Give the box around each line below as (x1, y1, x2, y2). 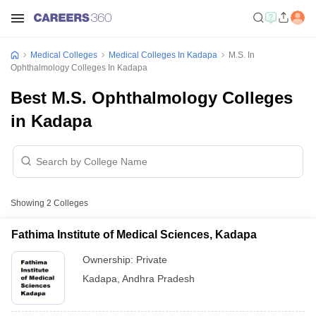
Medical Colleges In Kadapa (109, 50, 217, 60)
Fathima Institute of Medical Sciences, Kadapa (11, 229, 257, 241)
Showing (11, 198, 47, 208)
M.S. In (229, 50, 255, 60)
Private (136, 254, 167, 265)
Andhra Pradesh (122, 273, 195, 284)
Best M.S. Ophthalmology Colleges (11, 88, 293, 107)
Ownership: (83, 254, 136, 265)
